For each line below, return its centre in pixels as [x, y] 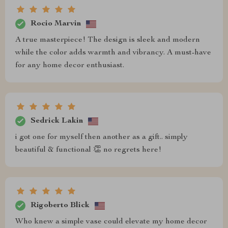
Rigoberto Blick [60, 205]
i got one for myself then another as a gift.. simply [102, 137]
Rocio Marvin [56, 24]
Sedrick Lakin [57, 121]
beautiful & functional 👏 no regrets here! [88, 150]
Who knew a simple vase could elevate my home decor [111, 222]
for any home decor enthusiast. [70, 66]
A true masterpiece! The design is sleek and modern [108, 40]
